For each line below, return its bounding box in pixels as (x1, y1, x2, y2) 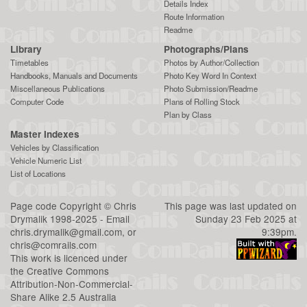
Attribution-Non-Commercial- (10, 277, 133, 291)
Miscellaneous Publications (10, 83, 105, 95)
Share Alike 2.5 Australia (10, 290, 116, 304)
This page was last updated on (164, 199, 297, 213)
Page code (10, 199, 60, 213)
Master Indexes (10, 127, 79, 141)
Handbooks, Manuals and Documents (10, 70, 138, 82)
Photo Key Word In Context (164, 70, 256, 82)
